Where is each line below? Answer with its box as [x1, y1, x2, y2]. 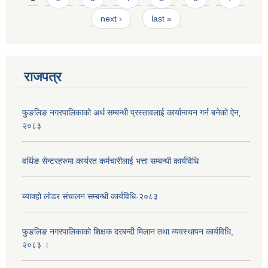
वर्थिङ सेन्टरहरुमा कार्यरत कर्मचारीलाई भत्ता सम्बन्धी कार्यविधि [22, 156, 199, 166]
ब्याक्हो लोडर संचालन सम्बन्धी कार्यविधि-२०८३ [22, 191, 158, 202]
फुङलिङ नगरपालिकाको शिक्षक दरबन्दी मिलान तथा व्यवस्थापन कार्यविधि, [22, 227, 233, 237]
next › [100, 13, 122, 23]
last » [151, 13, 172, 23]
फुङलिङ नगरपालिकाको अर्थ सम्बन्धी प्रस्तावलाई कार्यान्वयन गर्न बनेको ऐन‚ [22, 108, 240, 118]
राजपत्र [24, 69, 62, 85]
